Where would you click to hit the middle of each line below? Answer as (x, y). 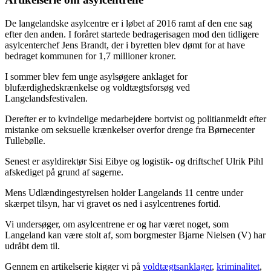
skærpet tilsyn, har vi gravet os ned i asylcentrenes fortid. (113, 204)
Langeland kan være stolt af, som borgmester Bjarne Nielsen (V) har (135, 235)
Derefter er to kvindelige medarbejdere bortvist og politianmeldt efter (135, 119)
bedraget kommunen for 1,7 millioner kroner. (90, 56)
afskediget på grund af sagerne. (64, 172)
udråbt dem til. (32, 246)
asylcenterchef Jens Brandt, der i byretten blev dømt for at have (125, 45)
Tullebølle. (25, 141)
